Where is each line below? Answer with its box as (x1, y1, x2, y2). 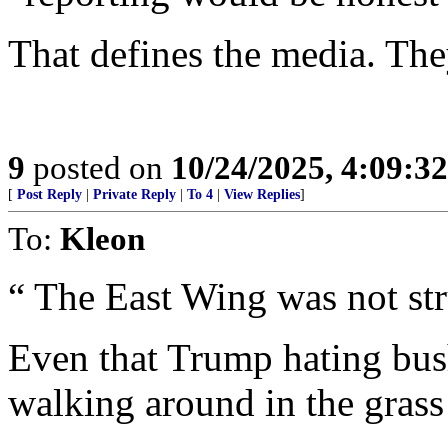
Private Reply (93, 187, 176, 202)
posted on (25, 149, 171, 186)
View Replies (224, 187, 300, 202)
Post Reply (17, 187, 82, 202)
